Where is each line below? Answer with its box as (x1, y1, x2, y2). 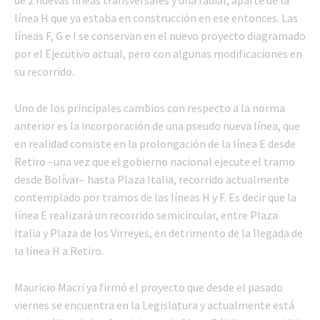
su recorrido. (14, 64, 74, 79)
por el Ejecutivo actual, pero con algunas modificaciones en (14, 46, 302, 61)
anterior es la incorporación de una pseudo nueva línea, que (14, 118, 300, 133)
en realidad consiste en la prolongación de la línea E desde (14, 136, 296, 151)
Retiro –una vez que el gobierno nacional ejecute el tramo (14, 154, 295, 169)
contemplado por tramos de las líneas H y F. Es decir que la (14, 189, 296, 204)
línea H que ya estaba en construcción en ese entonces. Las (14, 10, 298, 25)
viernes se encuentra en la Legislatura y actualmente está (14, 297, 294, 312)
